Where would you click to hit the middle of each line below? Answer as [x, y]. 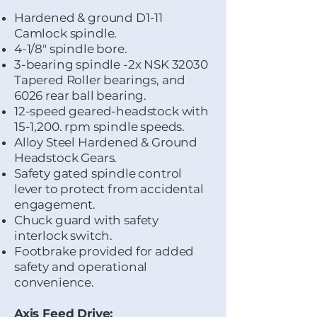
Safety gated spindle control [98, 173]
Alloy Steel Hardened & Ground [106, 142]
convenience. [54, 282]
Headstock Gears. [66, 158]
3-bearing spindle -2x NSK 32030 [111, 64]
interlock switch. [64, 236]
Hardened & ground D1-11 [89, 18]
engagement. [55, 204]
